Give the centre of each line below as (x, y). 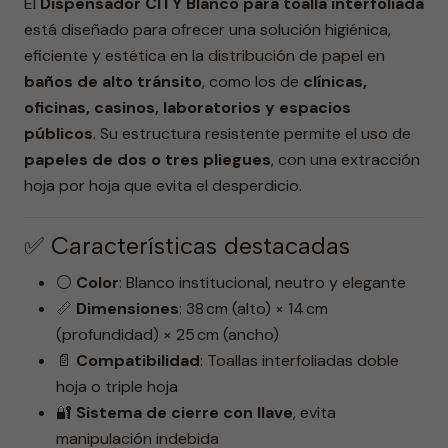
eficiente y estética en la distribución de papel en (204, 55)
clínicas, (335, 81)
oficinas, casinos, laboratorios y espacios (187, 107)
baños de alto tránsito (113, 81)
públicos (58, 133)
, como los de (252, 81)
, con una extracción (345, 159)
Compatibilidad (138, 360)
